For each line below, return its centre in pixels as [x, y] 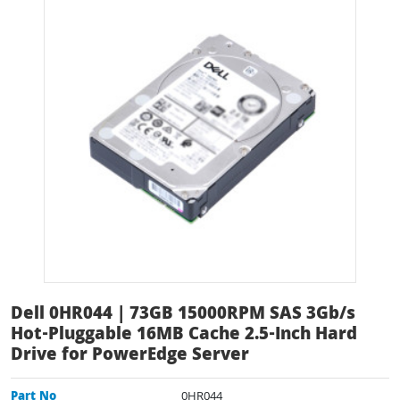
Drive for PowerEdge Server [130, 356]
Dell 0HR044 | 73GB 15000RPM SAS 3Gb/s [183, 315]
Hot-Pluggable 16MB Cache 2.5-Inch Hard [184, 335]
